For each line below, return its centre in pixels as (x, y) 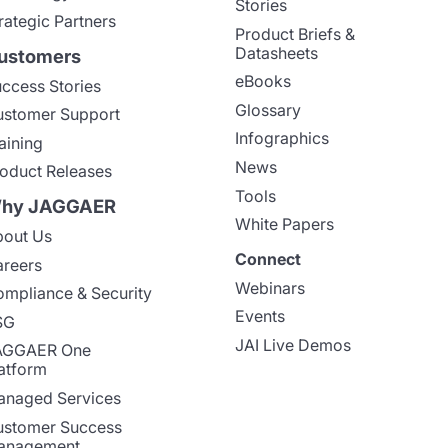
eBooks (263, 81)
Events (260, 316)
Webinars (270, 287)
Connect (268, 259)
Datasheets (277, 52)
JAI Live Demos (293, 344)
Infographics (282, 138)
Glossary (268, 109)
